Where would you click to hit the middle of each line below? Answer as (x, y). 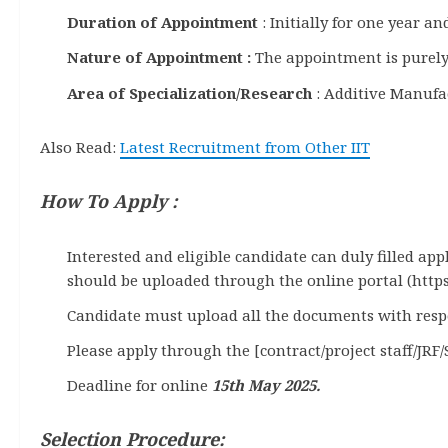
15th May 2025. (266, 385)
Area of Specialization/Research (189, 92)
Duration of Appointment (164, 22)
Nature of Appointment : (159, 57)
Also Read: (80, 146)
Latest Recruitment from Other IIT (245, 146)
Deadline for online (139, 385)
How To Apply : (108, 200)
